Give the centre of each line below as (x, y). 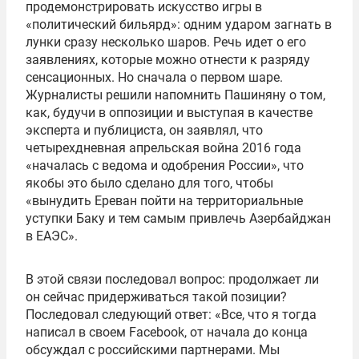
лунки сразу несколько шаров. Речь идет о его (166, 42)
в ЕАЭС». (52, 236)
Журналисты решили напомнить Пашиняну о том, (175, 95)
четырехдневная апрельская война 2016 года (163, 148)
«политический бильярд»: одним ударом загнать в (179, 25)
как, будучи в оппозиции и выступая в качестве (169, 113)
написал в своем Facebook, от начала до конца (167, 333)
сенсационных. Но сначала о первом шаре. (154, 78)
